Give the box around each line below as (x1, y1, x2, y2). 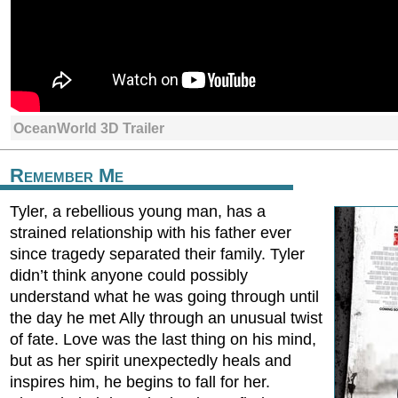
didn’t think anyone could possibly (10, 267, 248, 284)
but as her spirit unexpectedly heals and (10, 352, 291, 370)
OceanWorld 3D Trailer (13, 120, 164, 136)
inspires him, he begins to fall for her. (10, 373, 270, 391)
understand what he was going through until (10, 288, 319, 306)
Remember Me (10, 164, 123, 187)
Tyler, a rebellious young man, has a (10, 203, 266, 220)
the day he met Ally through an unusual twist (10, 309, 322, 327)
